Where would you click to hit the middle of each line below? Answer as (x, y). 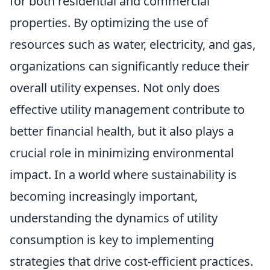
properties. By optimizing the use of (109, 22)
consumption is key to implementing (112, 239)
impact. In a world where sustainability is (123, 174)
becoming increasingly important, (104, 196)
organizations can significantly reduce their (129, 66)
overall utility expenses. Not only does (115, 87)
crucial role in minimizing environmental (122, 152)
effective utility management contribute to (127, 109)
